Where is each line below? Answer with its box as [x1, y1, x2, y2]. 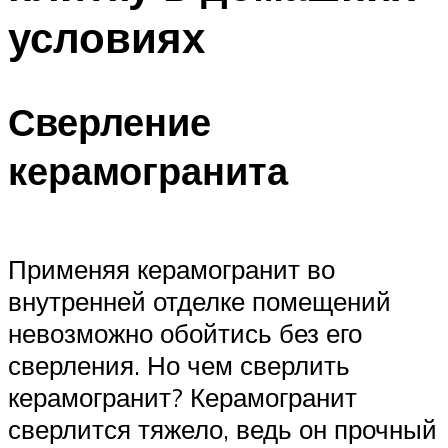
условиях [8, 10, 205, 63]
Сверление [8, 97, 211, 147]
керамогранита [8, 146, 288, 196]
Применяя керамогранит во [8, 252, 335, 285]
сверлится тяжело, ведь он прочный [8, 412, 437, 445]
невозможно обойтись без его [8, 316, 362, 349]
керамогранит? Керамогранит [8, 380, 357, 413]
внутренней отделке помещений [8, 284, 391, 317]
